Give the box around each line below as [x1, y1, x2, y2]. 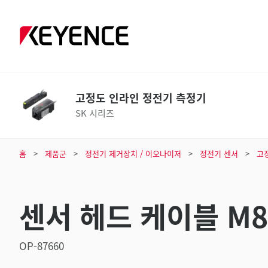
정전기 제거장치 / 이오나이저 [85, 148, 181, 159]
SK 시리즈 [75, 106, 114, 119]
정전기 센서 [200, 148, 238, 159]
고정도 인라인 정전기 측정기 [75, 90, 206, 105]
